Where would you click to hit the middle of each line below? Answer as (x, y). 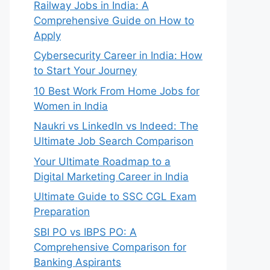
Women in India (71, 106)
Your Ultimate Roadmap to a (102, 161)
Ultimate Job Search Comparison (114, 141)
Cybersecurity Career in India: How (118, 55)
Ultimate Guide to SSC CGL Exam (115, 196)
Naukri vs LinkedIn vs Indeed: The (116, 126)
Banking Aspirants (77, 262)
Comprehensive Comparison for (110, 247)
